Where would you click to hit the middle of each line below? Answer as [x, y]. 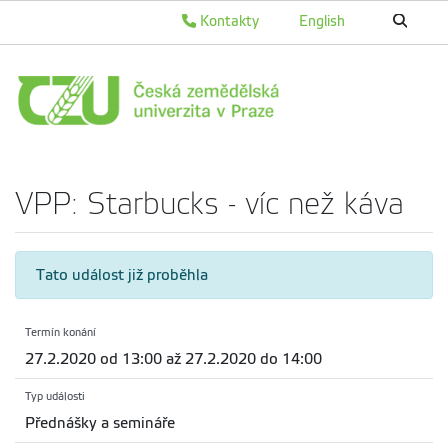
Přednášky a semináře [100, 423]
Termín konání [60, 333]
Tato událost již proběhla [122, 275]
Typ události [55, 397]
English [322, 21]
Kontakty [227, 21]
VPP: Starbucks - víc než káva [209, 204]
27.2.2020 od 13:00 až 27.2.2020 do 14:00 [173, 359]
